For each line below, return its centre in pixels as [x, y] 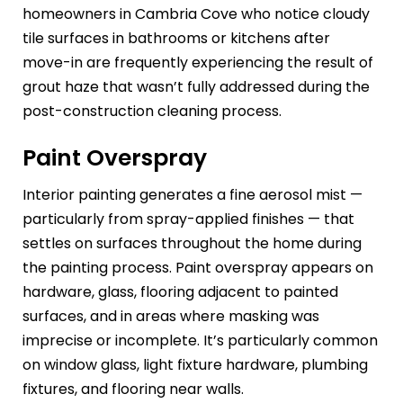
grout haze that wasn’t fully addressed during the [196, 86]
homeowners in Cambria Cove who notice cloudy [196, 13]
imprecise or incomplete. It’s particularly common [200, 341]
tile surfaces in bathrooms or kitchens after [176, 38]
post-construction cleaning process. [152, 111]
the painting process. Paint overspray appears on [198, 268]
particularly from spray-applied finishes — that [188, 219]
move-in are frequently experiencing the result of [198, 62]
